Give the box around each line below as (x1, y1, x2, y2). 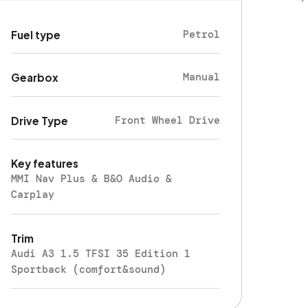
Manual (183, 70, 221, 85)
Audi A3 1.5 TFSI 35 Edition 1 (11, 246, 191, 261)
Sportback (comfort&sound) (11, 262, 166, 276)
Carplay (11, 188, 55, 202)
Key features (11, 157, 79, 170)
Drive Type (11, 113, 69, 127)
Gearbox (11, 71, 59, 85)
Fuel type (11, 27, 61, 41)
